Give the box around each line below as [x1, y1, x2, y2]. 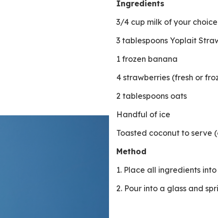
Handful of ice [116, 109, 172, 119]
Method [116, 146, 146, 156]
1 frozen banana [116, 54, 180, 64]
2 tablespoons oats [116, 91, 189, 101]
